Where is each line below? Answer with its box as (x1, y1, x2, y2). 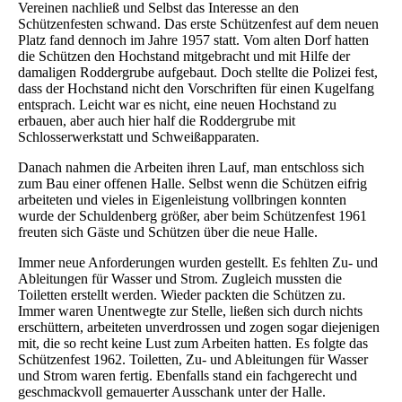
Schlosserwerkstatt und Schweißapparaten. (18, 129, 259, 145)
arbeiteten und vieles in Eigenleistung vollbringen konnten (18, 192, 346, 208)
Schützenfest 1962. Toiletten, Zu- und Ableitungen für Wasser (18, 352, 368, 368)
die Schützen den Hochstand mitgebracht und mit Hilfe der (18, 48, 350, 65)
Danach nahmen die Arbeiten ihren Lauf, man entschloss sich (18, 160, 364, 176)
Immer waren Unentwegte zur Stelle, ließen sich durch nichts (18, 303, 363, 319)
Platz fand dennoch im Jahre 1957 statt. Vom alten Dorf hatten (18, 32, 369, 48)
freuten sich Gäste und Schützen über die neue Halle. (18, 224, 318, 240)
